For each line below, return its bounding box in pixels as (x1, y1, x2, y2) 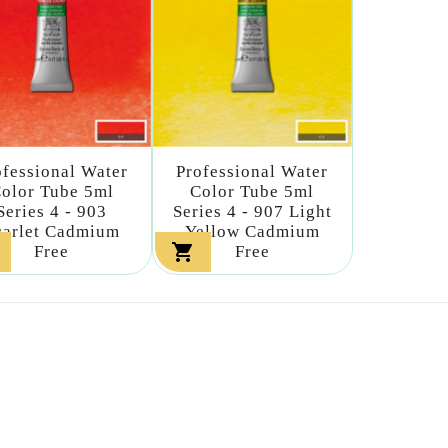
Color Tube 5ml (190, 182, 315, 201)
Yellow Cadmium (184, 222, 320, 241)
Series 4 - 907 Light (172, 202, 332, 221)
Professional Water (176, 162, 329, 181)
